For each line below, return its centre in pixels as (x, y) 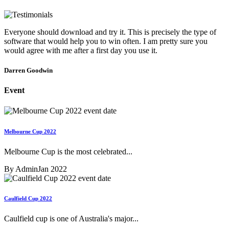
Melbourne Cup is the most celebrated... (68, 151)
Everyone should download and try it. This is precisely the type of (110, 32)
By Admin (21, 169)
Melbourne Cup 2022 (30, 131)
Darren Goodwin (28, 71)
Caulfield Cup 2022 (28, 199)
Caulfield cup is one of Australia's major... (71, 219)
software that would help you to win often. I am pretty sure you (106, 41)
